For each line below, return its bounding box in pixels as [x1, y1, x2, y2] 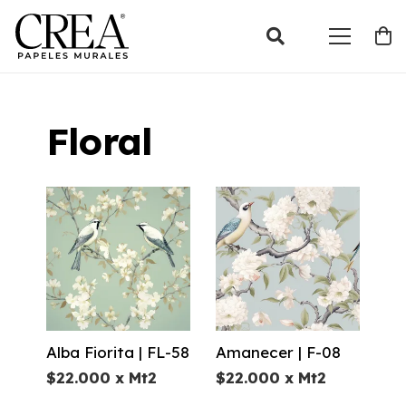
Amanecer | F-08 [215, 342, 341, 362]
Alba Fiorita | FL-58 [46, 342, 189, 362]
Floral [46, 118, 153, 164]
